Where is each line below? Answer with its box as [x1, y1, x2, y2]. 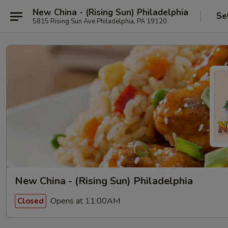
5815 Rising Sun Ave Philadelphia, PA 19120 [33, 16, 167, 26]
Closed [17, 195, 44, 206]
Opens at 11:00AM [48, 195, 120, 207]
